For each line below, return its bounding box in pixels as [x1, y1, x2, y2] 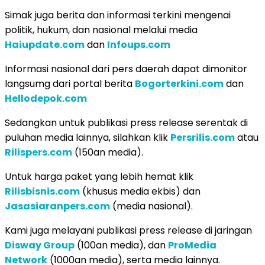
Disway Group [5, 238, 75, 252]
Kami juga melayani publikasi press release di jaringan [5, 223, 252, 237]
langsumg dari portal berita [5, 76, 135, 91]
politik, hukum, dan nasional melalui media [5, 22, 198, 37]
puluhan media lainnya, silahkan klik [5, 130, 170, 144]
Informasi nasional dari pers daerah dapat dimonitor [5, 62, 247, 76]
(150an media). [72, 145, 143, 159]
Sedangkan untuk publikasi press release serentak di [5, 115, 248, 130]
